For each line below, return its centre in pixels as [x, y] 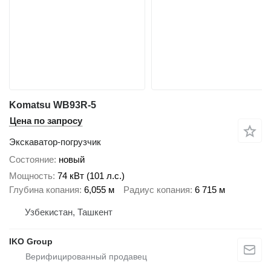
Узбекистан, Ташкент [69, 212]
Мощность [31, 175]
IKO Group [31, 242]
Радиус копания [157, 189]
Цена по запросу [46, 121]
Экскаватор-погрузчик [55, 142]
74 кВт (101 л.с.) [91, 175]
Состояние [31, 160]
